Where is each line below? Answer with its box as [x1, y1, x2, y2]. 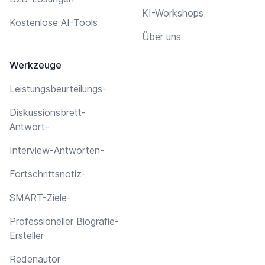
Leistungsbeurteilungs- [9, 82, 106, 95]
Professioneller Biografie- [9, 215, 119, 227]
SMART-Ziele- [9, 191, 71, 203]
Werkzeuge [9, 59, 62, 71]
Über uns [142, 30, 181, 43]
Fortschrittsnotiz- [9, 167, 86, 180]
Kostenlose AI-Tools [9, 16, 98, 28]
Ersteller [9, 229, 44, 241]
